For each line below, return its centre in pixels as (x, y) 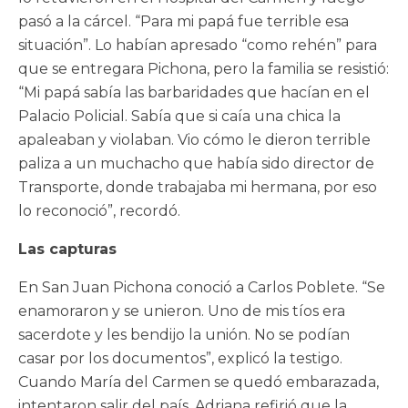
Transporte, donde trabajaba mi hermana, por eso (198, 188)
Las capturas (67, 250)
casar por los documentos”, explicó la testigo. (180, 359)
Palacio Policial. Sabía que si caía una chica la (179, 117)
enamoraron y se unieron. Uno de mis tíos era (182, 311)
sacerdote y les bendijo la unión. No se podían (184, 335)
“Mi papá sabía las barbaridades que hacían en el (194, 93)
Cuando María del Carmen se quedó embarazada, (199, 382)
